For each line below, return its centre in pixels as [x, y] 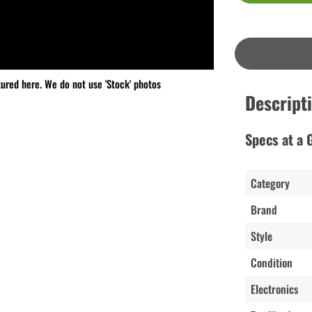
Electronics [274, 289]
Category [270, 183]
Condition [271, 262]
